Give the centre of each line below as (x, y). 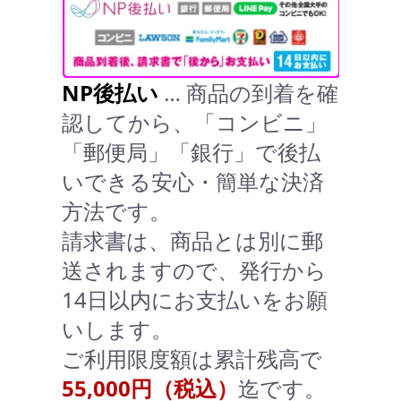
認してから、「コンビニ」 (194, 122)
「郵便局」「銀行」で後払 (191, 151)
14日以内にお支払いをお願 (195, 299)
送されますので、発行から (194, 269)
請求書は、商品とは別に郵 (192, 240)
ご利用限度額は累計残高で (192, 358)
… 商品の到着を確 (248, 92)
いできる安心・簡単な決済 (193, 181)
